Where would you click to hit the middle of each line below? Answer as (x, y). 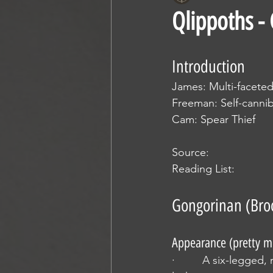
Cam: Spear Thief (214, 119)
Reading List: (203, 169)
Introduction (208, 66)
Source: (190, 152)
